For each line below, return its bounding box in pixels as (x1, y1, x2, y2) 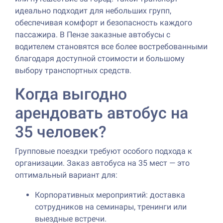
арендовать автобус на (15, 103, 188, 122)
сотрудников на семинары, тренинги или (35, 202, 187, 212)
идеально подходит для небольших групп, (15, 5, 171, 15)
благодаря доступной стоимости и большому (15, 53, 185, 63)
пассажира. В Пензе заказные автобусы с (15, 29, 170, 39)
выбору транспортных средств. (15, 65, 131, 75)
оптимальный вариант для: (15, 170, 117, 180)
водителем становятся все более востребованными (15, 41, 208, 51)
